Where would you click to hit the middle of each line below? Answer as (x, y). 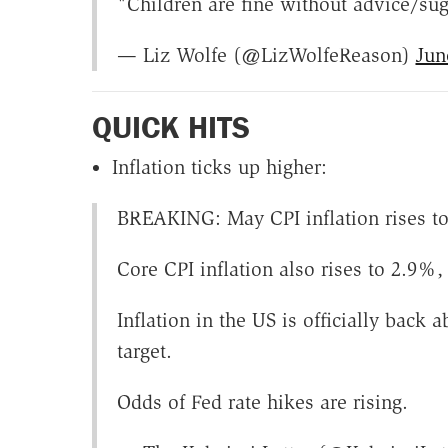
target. (144, 351)
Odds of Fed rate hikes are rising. (262, 402)
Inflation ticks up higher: (219, 167)
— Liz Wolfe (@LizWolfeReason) (266, 54)
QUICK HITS (170, 126)
